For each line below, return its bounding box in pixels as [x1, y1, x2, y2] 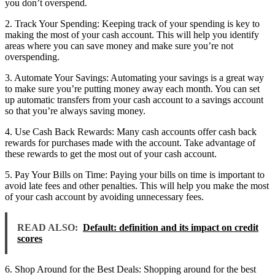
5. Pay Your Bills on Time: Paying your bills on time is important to [5, 169, 265, 180]
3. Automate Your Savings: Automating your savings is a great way [5, 72, 264, 83]
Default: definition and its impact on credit [83, 222, 258, 233]
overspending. [5, 51, 60, 62]
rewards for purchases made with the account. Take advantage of [5, 137, 255, 148]
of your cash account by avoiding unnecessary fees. [5, 191, 204, 202]
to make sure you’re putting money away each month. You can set [5, 83, 260, 94]
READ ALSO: [17, 222, 78, 233]
